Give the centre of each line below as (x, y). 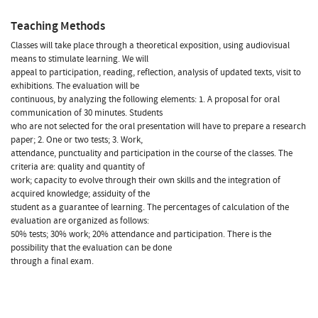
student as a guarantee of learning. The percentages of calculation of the (150, 207)
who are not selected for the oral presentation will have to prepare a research (158, 126)
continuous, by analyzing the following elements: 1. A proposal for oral (145, 99)
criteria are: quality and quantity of (78, 166)
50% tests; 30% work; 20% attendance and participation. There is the (141, 234)
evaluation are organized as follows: (80, 220)
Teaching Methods (58, 26)
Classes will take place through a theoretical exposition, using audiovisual (150, 45)
